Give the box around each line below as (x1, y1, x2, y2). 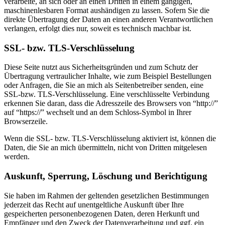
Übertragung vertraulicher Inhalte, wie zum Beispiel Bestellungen (4, 72, 211, 81)
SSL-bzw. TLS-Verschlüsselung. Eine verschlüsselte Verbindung (4, 90, 209, 99)
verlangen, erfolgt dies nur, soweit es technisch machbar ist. (4, 24, 191, 33)
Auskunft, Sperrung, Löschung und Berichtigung (4, 171, 207, 182)
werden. (4, 152, 30, 161)
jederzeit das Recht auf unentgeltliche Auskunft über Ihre (4, 200, 184, 209)
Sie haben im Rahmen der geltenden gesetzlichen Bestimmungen (4, 191, 209, 200)
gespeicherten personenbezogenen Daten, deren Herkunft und (4, 209, 199, 218)
